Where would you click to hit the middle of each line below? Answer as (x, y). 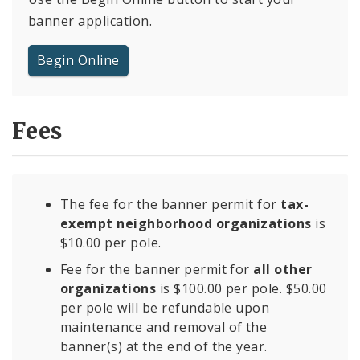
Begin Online (78, 60)
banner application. (90, 20)
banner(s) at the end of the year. (164, 347)
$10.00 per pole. (111, 242)
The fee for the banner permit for (171, 204)
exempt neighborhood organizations (188, 223)
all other (283, 270)
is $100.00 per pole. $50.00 (241, 289)
